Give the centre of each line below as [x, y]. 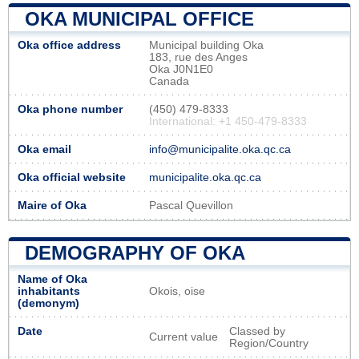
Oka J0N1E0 [181, 69]
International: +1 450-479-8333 [228, 121]
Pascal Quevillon [191, 205]
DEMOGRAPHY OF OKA [135, 252]
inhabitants [49, 291]
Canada [169, 81]
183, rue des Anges [198, 57]
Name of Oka [52, 279]
